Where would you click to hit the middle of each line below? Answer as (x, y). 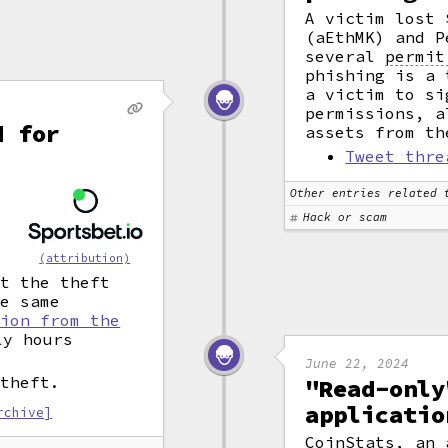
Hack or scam (345, 217)
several (345, 56)
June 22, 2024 (357, 363)
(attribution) (85, 258)
